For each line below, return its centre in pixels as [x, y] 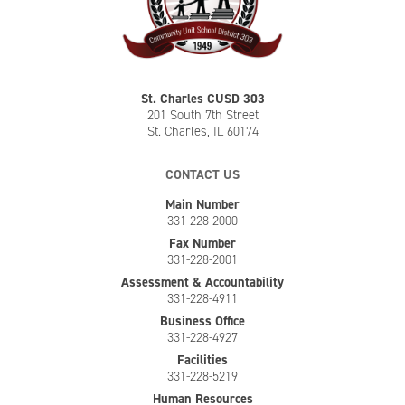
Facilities [202, 360]
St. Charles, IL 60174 [202, 131]
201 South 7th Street [202, 115]
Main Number [202, 204]
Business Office [202, 321]
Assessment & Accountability [202, 282]
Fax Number [202, 243]
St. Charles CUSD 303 [202, 99]
